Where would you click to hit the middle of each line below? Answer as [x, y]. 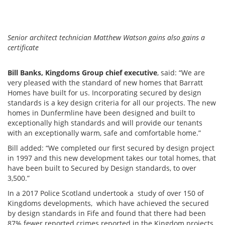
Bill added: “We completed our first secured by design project [111, 148]
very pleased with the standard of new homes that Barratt [105, 83]
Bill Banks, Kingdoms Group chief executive [82, 73]
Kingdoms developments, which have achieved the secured [108, 203]
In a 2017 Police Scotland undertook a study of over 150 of [106, 193]
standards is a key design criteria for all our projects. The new [112, 103]
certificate [23, 47]
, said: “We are [181, 73]
